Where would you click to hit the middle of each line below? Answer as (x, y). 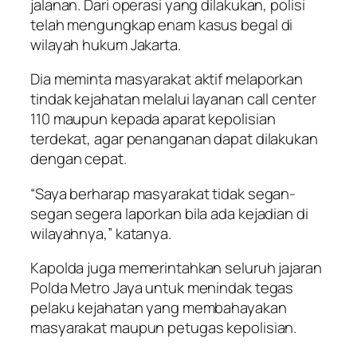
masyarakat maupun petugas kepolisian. (164, 328)
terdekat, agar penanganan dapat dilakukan (174, 139)
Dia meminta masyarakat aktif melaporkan (167, 79)
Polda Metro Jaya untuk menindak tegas (162, 288)
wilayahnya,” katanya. (101, 233)
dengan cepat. (78, 159)
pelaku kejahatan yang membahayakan (159, 308)
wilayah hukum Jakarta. (106, 44)
